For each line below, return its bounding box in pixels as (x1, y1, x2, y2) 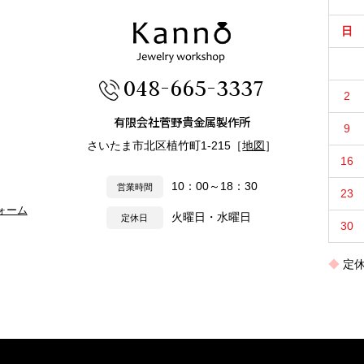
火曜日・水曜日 (171, 210, 251, 223)
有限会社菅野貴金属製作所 (113, 112, 250, 130)
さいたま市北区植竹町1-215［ (87, 138, 243, 152)
